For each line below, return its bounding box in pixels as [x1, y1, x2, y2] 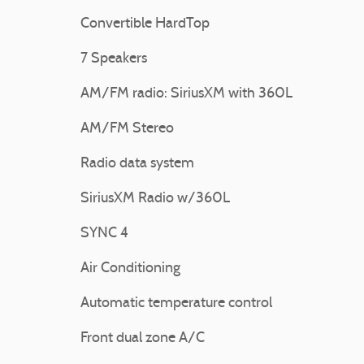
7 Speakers [80, 50, 147, 67]
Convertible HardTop [80, 15, 210, 32]
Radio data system [80, 155, 194, 171]
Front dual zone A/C [80, 330, 205, 346]
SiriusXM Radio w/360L [80, 190, 230, 206]
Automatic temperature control [80, 295, 272, 311]
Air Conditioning [80, 260, 180, 276]
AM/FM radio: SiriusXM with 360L [80, 85, 292, 102]
